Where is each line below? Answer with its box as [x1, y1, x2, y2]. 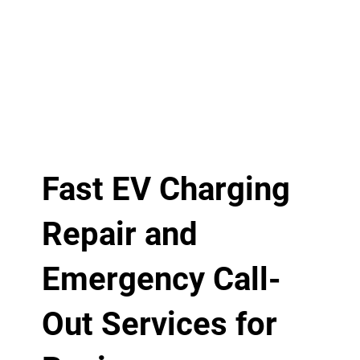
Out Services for [41, 305, 277, 343]
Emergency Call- [41, 260, 281, 298]
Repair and [41, 215, 198, 253]
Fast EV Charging [41, 170, 290, 208]
